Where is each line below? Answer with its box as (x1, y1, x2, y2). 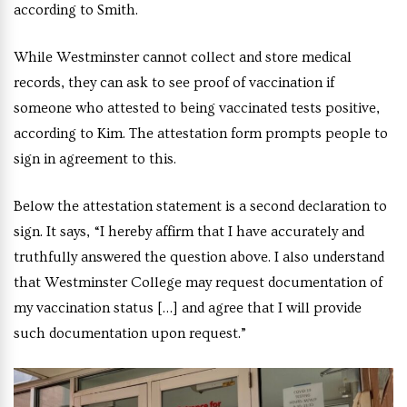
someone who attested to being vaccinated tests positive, (14, 100, 380, 117)
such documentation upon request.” (14, 325, 246, 342)
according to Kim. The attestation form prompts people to (14, 125, 388, 143)
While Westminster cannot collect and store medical (14, 49, 352, 66)
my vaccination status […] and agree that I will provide (14, 300, 362, 317)
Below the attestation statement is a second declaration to (14, 198, 387, 215)
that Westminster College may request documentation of (14, 274, 382, 292)
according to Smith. (14, 2, 141, 19)
